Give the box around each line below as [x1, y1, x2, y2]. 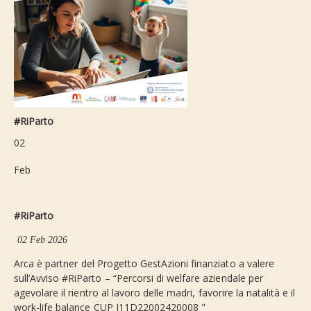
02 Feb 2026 [17, 234, 68, 246]
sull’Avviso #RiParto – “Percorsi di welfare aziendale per [14, 271, 263, 285]
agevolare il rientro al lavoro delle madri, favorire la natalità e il [14, 286, 296, 300]
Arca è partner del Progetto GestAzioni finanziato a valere [14, 257, 274, 271]
